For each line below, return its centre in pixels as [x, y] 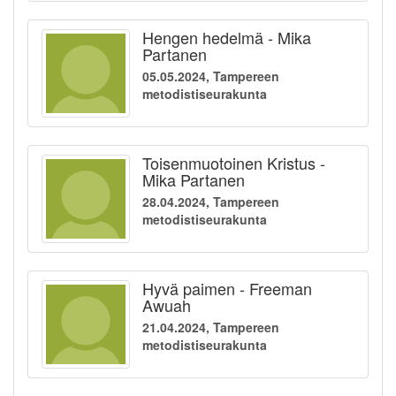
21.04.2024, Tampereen [211, 327]
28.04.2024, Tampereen [211, 202]
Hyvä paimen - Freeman [227, 289]
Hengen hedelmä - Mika [227, 38]
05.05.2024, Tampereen [211, 76]
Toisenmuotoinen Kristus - [234, 163]
